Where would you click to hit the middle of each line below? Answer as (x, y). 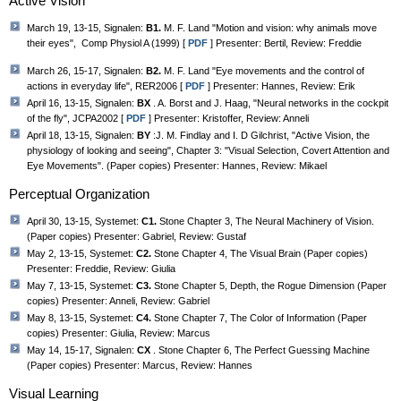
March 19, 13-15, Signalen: (86, 28)
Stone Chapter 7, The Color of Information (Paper (260, 317)
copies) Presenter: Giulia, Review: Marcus (119, 333)
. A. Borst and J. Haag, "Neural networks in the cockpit (271, 102)
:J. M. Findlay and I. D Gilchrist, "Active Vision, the (261, 135)
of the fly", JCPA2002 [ (77, 118)
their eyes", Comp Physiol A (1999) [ (107, 43)
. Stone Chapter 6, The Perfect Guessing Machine (261, 350)
